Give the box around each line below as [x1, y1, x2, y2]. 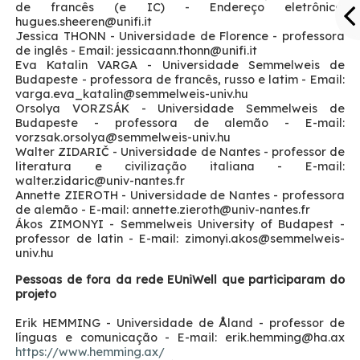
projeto [15, 286, 57, 301]
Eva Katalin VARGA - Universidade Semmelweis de [15, 57, 345, 72]
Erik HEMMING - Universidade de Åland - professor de [15, 315, 345, 330]
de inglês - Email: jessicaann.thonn [15, 43, 211, 58]
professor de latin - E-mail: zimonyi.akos [15, 231, 258, 246]
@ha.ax [301, 329, 345, 345]
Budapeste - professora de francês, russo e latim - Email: [15, 72, 345, 87]
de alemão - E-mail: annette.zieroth [15, 202, 220, 217]
